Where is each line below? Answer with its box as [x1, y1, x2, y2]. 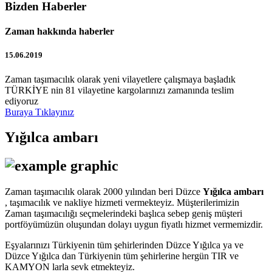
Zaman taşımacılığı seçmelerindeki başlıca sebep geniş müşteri [5, 208, 242, 219]
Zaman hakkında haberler [5, 26, 114, 37]
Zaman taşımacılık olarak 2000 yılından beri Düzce [5, 186, 203, 197]
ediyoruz [5, 95, 38, 106]
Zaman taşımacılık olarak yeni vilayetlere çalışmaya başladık [5, 73, 236, 84]
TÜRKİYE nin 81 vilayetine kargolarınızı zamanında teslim [5, 84, 234, 95]
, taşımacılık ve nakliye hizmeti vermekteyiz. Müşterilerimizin [5, 197, 239, 208]
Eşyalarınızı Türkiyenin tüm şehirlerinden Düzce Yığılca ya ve [5, 240, 243, 251]
